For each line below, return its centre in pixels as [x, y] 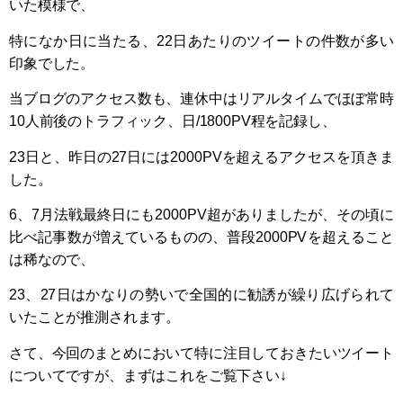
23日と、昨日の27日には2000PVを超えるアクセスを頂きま [201, 157]
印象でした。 [52, 63]
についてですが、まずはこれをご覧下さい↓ [148, 375]
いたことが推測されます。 [95, 318]
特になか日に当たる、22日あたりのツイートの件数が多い [201, 40]
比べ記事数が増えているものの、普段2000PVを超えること [201, 237]
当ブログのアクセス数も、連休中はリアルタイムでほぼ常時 [201, 99]
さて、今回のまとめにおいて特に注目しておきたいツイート [201, 353]
